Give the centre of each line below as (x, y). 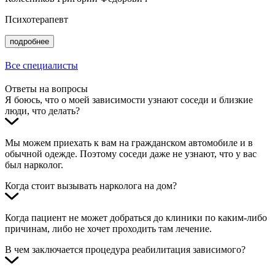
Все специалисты (41, 65)
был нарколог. (34, 165)
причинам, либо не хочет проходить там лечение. (108, 229)
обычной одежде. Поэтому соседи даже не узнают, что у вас (131, 154)
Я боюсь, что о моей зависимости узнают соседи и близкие (129, 100)
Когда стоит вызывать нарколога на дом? (91, 186)
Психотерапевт (37, 19)
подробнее (29, 41)
